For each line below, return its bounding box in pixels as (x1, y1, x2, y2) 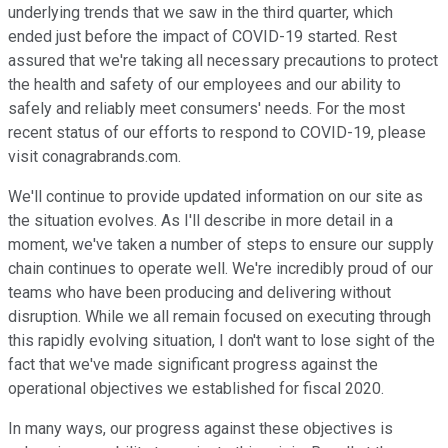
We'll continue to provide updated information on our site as (8, 187, 423, 207)
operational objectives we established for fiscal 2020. (8, 379, 384, 399)
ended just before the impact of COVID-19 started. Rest (8, 27, 397, 47)
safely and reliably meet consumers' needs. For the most (8, 99, 405, 119)
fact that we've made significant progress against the (8, 355, 378, 375)
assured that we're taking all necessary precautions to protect (8, 51, 438, 71)
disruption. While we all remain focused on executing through (8, 307, 431, 327)
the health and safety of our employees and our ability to (8, 75, 401, 95)
